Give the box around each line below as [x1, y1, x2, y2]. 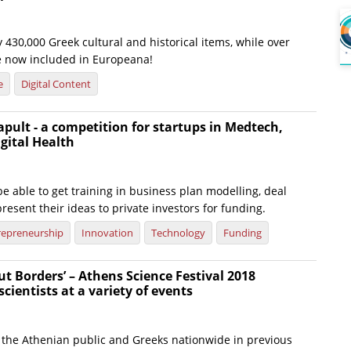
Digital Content [21, 77, 91, 92]
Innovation [81, 226, 133, 241]
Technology [151, 226, 205, 241]
